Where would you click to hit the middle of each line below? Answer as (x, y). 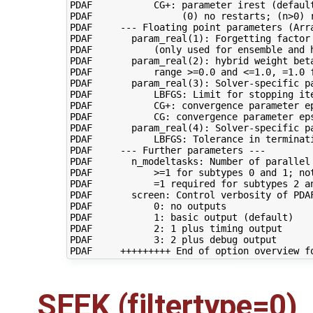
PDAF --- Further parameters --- (167, 150)
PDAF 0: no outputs (148, 206)
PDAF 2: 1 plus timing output (176, 228)
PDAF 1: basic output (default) (181, 217)
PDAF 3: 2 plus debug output (173, 239)
